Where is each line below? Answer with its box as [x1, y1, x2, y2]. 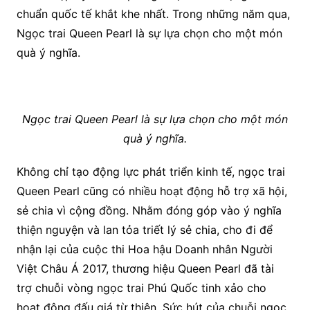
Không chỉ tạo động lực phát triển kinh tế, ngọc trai [16, 165, 285, 179]
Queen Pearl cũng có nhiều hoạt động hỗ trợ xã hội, [16, 184, 287, 199]
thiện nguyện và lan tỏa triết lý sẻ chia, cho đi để [16, 223, 273, 237]
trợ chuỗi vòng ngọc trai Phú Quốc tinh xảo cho [16, 281, 266, 295]
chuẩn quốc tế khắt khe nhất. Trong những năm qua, [16, 7, 290, 21]
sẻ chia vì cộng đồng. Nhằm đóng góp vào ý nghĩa [16, 203, 282, 218]
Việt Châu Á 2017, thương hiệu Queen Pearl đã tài [16, 262, 274, 276]
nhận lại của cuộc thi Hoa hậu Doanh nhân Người [16, 242, 273, 257]
